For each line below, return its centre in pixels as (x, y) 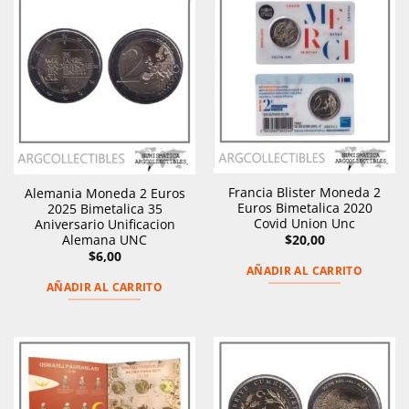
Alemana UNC (105, 240)
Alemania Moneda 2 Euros (105, 194)
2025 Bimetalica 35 (105, 209)
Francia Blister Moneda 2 (304, 192)
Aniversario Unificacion (105, 225)
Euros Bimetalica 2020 (304, 207)
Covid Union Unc (304, 223)
